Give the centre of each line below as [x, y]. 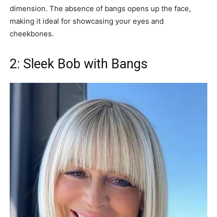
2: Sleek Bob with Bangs [79, 64]
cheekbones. [32, 33]
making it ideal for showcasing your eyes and [87, 21]
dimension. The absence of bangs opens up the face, [100, 8]
